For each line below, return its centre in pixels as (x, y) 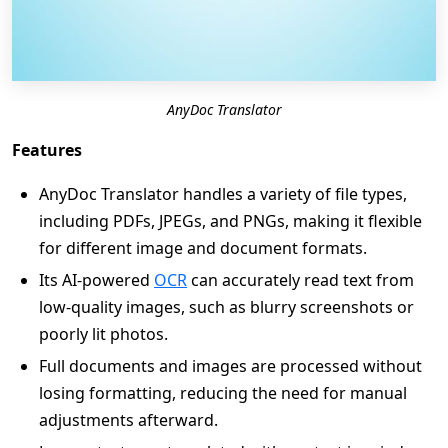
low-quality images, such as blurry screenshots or (226, 307)
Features (47, 150)
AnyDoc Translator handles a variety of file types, (223, 194)
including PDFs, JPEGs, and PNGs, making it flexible (230, 221)
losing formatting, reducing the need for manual (223, 393)
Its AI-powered (96, 280)
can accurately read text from (300, 280)
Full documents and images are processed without (230, 366)
